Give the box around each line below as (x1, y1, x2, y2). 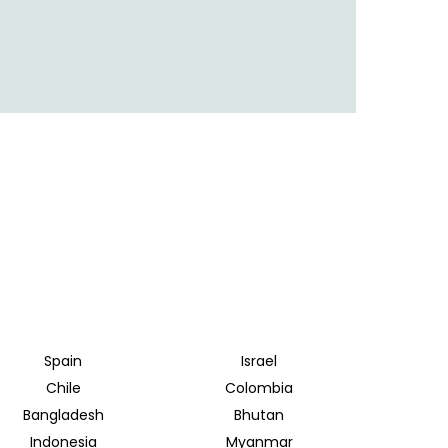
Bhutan (234, 405, 284, 426)
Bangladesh (22, 405, 104, 426)
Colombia (225, 378, 293, 399)
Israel (241, 351, 277, 372)
